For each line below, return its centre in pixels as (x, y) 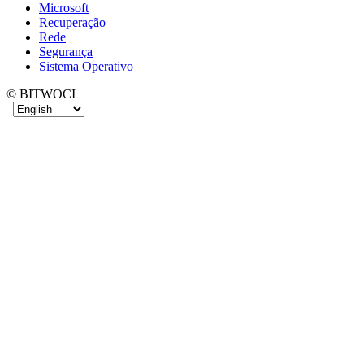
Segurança (66, 52)
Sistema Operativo (86, 67)
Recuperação (72, 23)
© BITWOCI (41, 94)
